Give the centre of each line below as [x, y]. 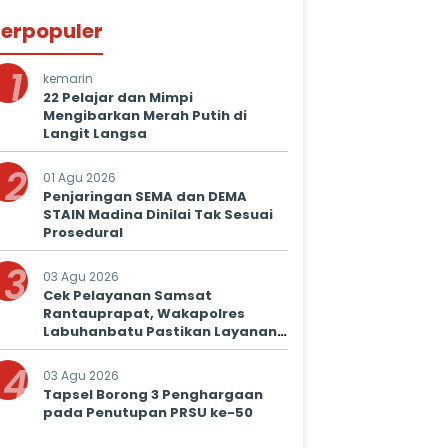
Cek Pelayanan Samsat [127, 296]
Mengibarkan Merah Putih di [145, 116]
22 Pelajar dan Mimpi [118, 98]
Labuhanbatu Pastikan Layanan [160, 332]
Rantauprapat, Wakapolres [144, 314]
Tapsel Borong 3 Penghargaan [153, 395]
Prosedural [83, 233]
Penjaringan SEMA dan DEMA [145, 197]
